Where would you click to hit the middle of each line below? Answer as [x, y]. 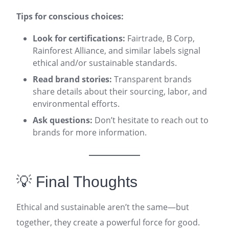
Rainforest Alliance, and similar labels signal [117, 51]
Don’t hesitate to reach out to [151, 120]
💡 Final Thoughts [77, 182]
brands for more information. [90, 132]
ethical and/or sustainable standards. [105, 63]
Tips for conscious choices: [70, 16]
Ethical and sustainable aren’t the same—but [103, 207]
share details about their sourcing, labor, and [120, 91]
